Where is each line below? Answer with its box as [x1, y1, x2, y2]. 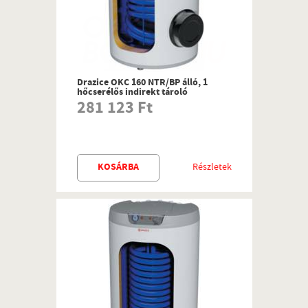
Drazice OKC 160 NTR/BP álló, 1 [76, 76, 208, 91]
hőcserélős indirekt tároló [76, 85, 188, 100]
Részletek [192, 160, 232, 175]
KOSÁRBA [97, 160, 139, 175]
